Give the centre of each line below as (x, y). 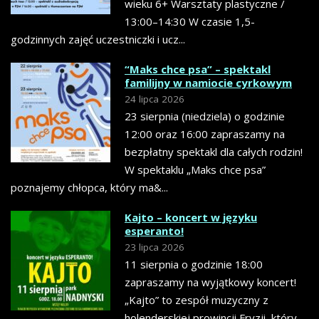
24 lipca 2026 (155, 99)
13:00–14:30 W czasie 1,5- (190, 22)
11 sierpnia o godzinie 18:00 (194, 265)
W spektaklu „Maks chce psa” (195, 170)
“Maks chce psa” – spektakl (198, 69)
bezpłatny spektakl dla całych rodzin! (214, 152)
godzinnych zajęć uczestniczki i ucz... (98, 40)
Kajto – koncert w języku (191, 218)
